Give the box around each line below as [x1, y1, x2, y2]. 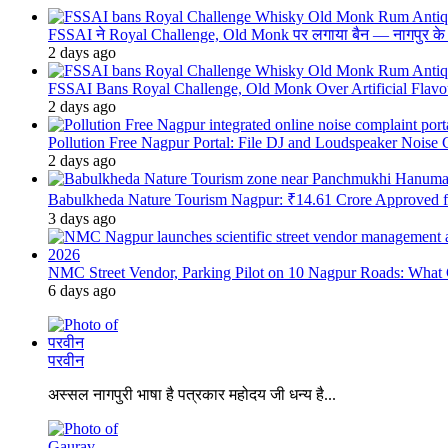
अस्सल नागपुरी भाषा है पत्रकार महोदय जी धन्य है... [48, 386, 336, 404]
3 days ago [48, 210, 116, 228]
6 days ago [48, 282, 116, 300]
